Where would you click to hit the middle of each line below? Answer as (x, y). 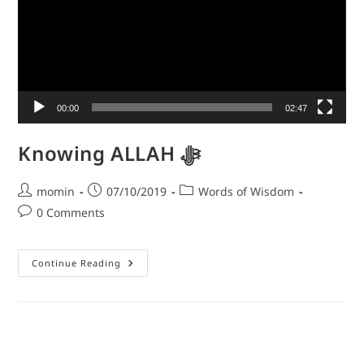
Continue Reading (77, 262)
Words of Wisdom (247, 191)
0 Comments (71, 212)
